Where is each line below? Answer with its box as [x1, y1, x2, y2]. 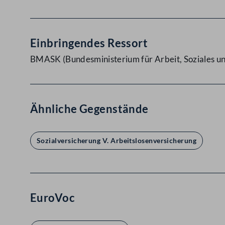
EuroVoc [30, 191, 75, 204]
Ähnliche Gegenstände [30, 102, 149, 116]
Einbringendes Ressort [30, 36, 148, 50]
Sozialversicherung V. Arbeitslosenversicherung [37, 136, 197, 145]
